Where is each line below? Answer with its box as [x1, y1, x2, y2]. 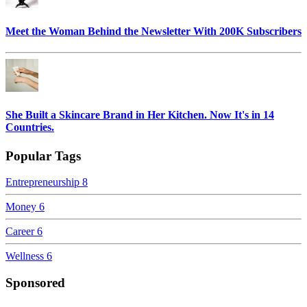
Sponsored [5, 275, 65, 291]
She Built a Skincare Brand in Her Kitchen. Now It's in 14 [5, 109, 274, 121]
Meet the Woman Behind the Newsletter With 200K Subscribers [5, 25, 302, 37]
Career [5, 225, 34, 238]
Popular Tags [5, 148, 81, 163]
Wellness [5, 250, 44, 262]
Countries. [5, 121, 54, 134]
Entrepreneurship [5, 176, 79, 188]
